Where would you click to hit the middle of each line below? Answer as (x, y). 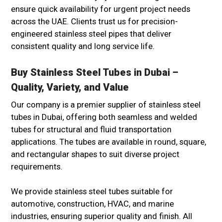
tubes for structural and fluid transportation (91, 130)
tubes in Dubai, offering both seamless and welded (104, 117)
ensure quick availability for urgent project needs (101, 9)
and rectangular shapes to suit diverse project (95, 154)
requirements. (37, 167)
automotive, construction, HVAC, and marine (92, 204)
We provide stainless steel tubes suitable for (92, 192)
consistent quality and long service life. (83, 46)
